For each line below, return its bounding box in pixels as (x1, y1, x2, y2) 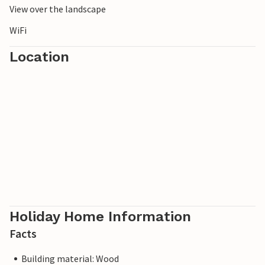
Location (9, 49, 69, 66)
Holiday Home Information (9, 208, 191, 225)
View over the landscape (9, 3, 106, 15)
